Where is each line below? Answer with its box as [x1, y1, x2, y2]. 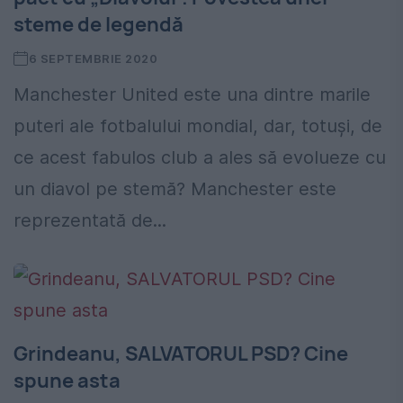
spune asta [13, 367, 121, 395]
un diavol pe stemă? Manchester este [13, 178, 336, 201]
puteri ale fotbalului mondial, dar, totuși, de [13, 115, 382, 138]
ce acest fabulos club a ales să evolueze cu [13, 147, 386, 169]
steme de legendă [13, 11, 184, 39]
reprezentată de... [13, 210, 166, 232]
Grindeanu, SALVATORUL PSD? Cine [13, 340, 348, 368]
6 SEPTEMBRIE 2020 [28, 51, 158, 67]
